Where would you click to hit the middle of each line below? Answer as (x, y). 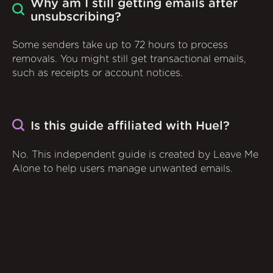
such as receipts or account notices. (97, 73)
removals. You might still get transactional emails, (129, 59)
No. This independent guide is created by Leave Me (135, 155)
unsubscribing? (76, 17)
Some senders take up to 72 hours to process (120, 45)
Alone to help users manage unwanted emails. (122, 169)
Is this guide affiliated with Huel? (130, 126)
